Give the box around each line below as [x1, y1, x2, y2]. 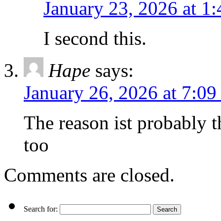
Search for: [24, 205, 58, 214]
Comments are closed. [4, 164, 175, 186]
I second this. [43, 28, 147, 49]
